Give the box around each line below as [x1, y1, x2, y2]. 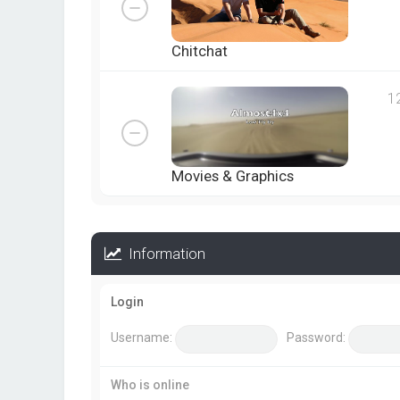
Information [121, 245, 205, 263]
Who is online [111, 378, 189, 393]
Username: [111, 330, 172, 346]
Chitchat [171, 42, 228, 61]
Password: [286, 330, 346, 346]
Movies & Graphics [171, 167, 294, 186]
